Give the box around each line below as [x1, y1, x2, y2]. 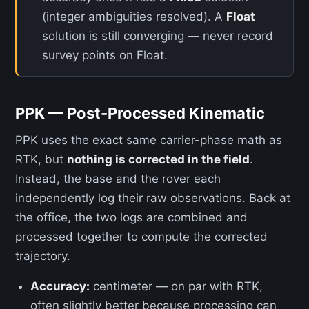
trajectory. [15, 249, 70, 263]
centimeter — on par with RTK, [90, 279, 263, 293]
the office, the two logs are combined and [15, 210, 248, 224]
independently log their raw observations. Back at [15, 191, 290, 205]
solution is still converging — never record [42, 29, 273, 43]
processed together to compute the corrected [15, 230, 268, 243]
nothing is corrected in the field [67, 152, 250, 166]
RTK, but [15, 152, 67, 166]
